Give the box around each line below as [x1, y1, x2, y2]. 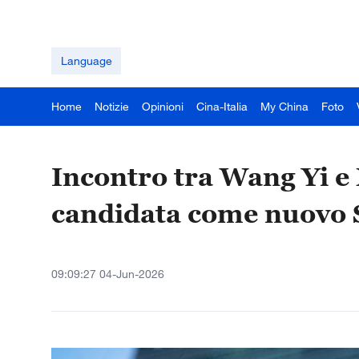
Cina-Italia [196, 99, 248, 113]
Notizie [95, 99, 129, 113]
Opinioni [142, 99, 184, 113]
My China [260, 99, 309, 113]
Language [60, 54, 112, 67]
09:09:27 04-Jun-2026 [51, 267, 164, 280]
